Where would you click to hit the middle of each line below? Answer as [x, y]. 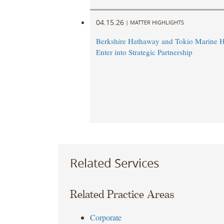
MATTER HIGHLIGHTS [157, 22]
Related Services [114, 163]
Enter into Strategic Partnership [144, 52]
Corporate [105, 217]
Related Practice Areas [122, 195]
